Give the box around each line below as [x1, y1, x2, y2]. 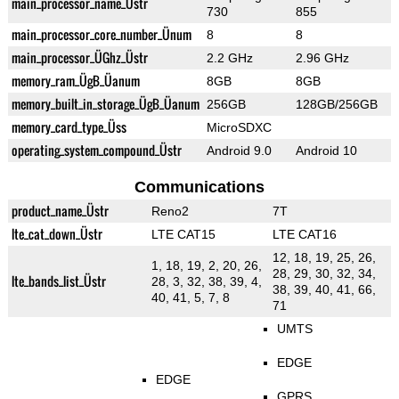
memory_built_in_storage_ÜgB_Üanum [11, 94, 199, 114]
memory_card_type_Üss [11, 118, 126, 137]
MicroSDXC [206, 120, 272, 135]
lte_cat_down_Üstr [11, 224, 102, 244]
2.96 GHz [295, 51, 349, 66]
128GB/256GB [295, 97, 378, 112]
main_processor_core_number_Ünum [11, 25, 191, 45]
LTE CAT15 [151, 227, 216, 242]
